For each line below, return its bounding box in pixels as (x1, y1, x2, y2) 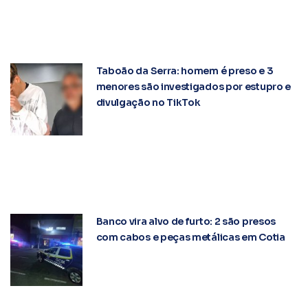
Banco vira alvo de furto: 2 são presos (96, 215, 276, 228)
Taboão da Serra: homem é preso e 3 (96, 65, 274, 78)
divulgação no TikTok (96, 96, 201, 109)
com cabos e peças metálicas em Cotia (96, 231, 285, 244)
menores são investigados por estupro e (96, 80, 291, 93)
